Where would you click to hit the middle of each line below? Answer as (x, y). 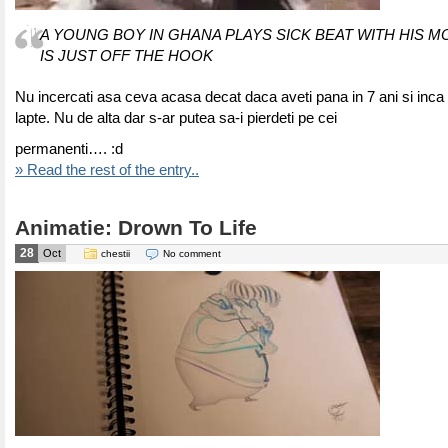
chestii (115, 253)
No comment (192, 253)
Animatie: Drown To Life (136, 228)
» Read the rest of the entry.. (107, 170)
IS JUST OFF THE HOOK (126, 56)
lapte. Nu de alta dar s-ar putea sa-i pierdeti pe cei (176, 118)
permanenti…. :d (69, 149)
